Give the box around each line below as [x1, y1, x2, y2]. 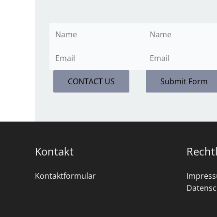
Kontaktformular [35, 170, 96, 181]
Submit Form [160, 76, 208, 87]
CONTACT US [68, 76, 115, 87]
